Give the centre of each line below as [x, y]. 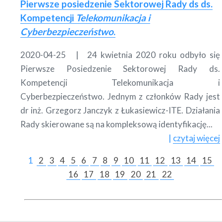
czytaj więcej [196, 138]
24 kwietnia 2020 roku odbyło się [154, 55]
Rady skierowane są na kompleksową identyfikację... [117, 124]
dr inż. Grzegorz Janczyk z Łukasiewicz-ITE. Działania [120, 110]
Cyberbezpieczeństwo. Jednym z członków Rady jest [120, 96]
